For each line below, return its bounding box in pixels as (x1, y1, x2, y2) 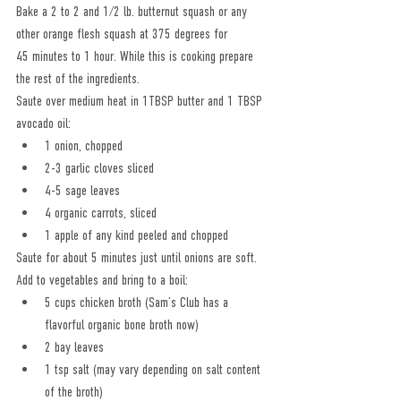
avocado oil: (16, 115, 71, 132)
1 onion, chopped (45, 137, 123, 154)
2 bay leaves (45, 338, 104, 355)
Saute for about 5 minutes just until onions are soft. (16, 249, 257, 266)
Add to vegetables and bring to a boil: (16, 271, 188, 288)
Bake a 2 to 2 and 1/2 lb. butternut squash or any (16, 3, 251, 20)
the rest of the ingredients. (16, 70, 140, 87)
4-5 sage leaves (45, 182, 120, 199)
